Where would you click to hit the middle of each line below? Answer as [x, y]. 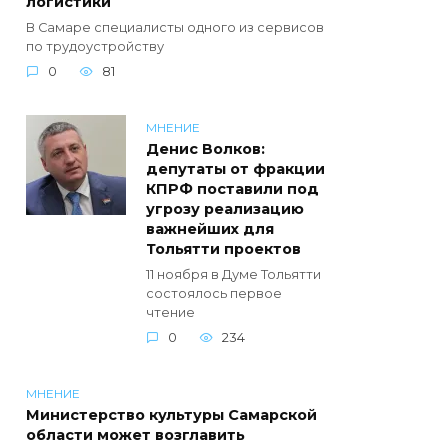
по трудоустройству [95, 47]
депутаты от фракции [235, 169]
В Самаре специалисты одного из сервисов [175, 28]
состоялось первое [214, 294]
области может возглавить [135, 435]
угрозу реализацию [225, 209]
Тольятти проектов [223, 249]
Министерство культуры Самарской [171, 415]
